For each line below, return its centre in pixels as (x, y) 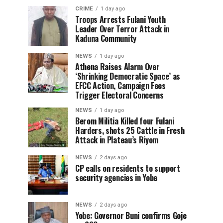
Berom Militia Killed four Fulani (125, 121)
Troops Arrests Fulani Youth (120, 19)
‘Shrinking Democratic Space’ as (128, 76)
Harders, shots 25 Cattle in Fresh (130, 130)
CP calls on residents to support (128, 168)
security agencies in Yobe (116, 178)
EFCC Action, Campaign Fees (120, 86)
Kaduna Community (106, 38)
